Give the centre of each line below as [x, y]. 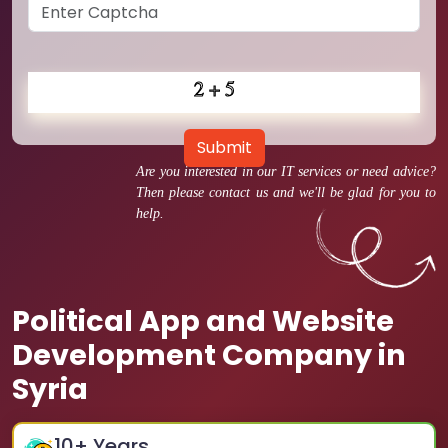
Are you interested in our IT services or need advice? [286, 171]
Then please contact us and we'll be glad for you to [286, 192]
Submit [224, 147]
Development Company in [209, 355]
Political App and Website [203, 321]
